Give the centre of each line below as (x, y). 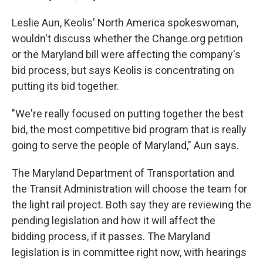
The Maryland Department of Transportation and (123, 173)
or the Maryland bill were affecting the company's (126, 54)
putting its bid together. (65, 86)
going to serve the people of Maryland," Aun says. (125, 145)
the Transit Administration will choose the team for (129, 189)
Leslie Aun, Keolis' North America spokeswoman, (125, 23)
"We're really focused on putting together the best (128, 114)
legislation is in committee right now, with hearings (129, 252)
